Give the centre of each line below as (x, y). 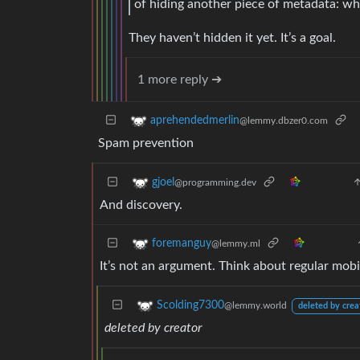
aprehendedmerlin (195, 121)
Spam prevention (146, 143)
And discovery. (141, 205)
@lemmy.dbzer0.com (284, 121)
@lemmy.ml (236, 243)
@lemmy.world (256, 305)
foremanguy (182, 243)
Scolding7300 (190, 305)
